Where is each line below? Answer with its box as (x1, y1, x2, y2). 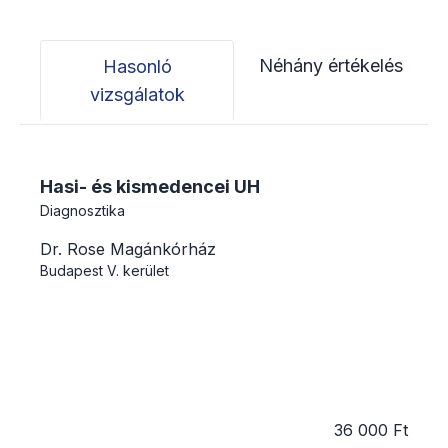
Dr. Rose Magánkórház (40, 238, 216, 259)
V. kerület (107, 261, 169, 279)
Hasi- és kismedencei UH (40, 175, 260, 197)
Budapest (40, 261, 103, 279)
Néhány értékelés (259, 54, 403, 76)
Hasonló (102, 55, 172, 77)
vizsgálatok (89, 83, 185, 105)
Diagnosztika (40, 201, 125, 219)
